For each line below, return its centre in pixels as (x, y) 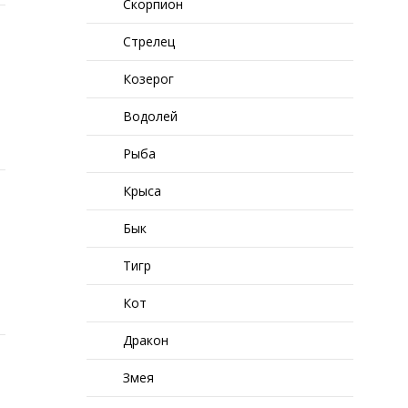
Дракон (146, 340)
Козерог (149, 79)
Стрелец (149, 41)
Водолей (151, 116)
